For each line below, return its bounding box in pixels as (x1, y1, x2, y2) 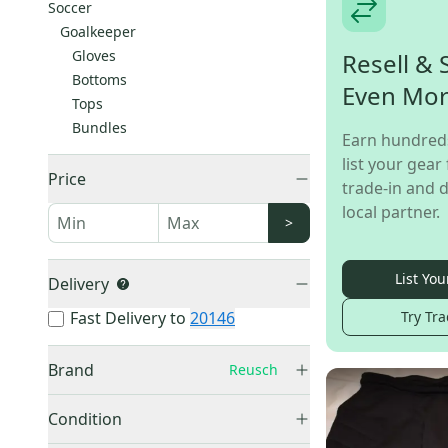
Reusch (229, 360, 278, 379)
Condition (48, 408, 122, 430)
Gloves (72, 46, 116, 65)
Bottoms (72, 70, 127, 89)
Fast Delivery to (70, 307, 186, 329)
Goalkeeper (60, 22, 136, 41)
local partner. (342, 201, 440, 223)
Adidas (70, 422, 121, 444)
